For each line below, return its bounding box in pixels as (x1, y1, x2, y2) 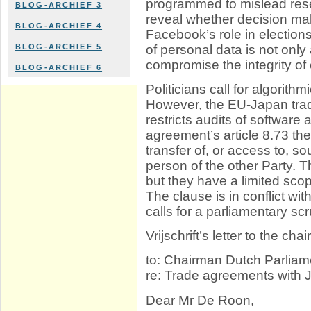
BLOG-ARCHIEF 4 (15, 22, 103, 30)
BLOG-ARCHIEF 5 (15, 42, 103, 51)
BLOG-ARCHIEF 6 (15, 63, 103, 72)
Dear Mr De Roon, (146, 292, 255, 308)
